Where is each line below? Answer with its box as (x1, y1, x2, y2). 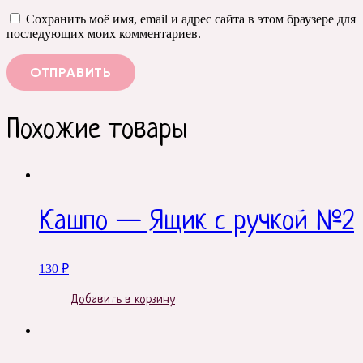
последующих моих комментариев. (6, 27, 201, 41)
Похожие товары (6, 115, 187, 146)
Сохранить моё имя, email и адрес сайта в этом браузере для (26, 12, 356, 27)
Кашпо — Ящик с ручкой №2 (39, 207, 354, 238)
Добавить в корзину (71, 293, 175, 308)
